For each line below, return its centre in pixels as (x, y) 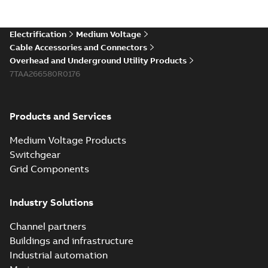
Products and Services (60, 116)
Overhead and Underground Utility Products (98, 60)
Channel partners (48, 226)
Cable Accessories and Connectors (78, 47)
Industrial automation (59, 255)
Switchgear (35, 154)
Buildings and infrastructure (71, 240)
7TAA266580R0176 (45, 74)
